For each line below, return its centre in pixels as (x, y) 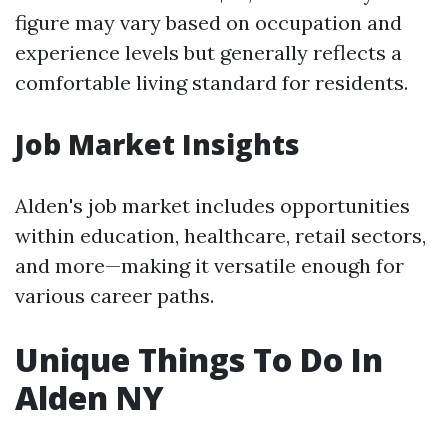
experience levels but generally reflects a (208, 52)
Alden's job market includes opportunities (212, 205)
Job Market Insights (157, 144)
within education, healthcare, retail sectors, (220, 235)
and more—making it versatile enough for (209, 265)
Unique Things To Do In (199, 359)
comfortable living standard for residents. (211, 82)
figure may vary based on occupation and (208, 22)
